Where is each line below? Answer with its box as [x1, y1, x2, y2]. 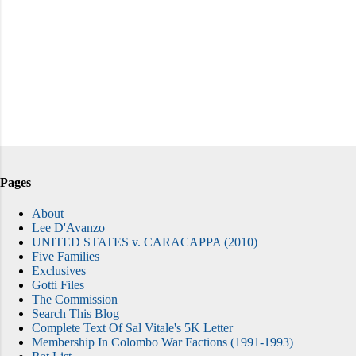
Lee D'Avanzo [32, 220, 105, 234]
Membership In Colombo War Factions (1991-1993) [32, 335, 293, 349]
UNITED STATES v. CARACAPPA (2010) [32, 234, 257, 249]
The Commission [32, 292, 118, 306]
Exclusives [32, 263, 86, 277]
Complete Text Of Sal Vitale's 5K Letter [32, 320, 233, 335]
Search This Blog [32, 306, 119, 320]
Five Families [32, 249, 99, 263]
